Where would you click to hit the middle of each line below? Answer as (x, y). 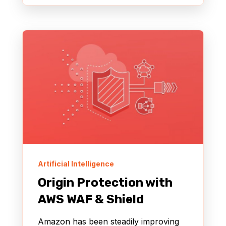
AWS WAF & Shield (91, 200)
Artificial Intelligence (76, 164)
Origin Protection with (105, 183)
